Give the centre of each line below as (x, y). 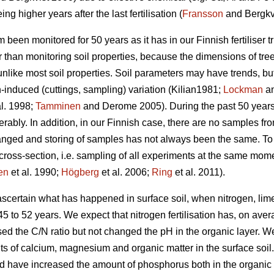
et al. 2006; (125, 172)
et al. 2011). (199, 172)
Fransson (203, 14)
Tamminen (58, 106)
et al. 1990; (35, 172)
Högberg (80, 172)
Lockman (243, 90)
